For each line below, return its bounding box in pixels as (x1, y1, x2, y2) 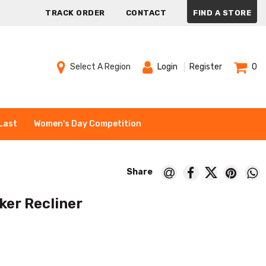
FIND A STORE (193, 8, 251, 17)
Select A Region (70, 61, 131, 72)
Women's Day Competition (34, 118, 141, 129)
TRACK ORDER (45, 8, 105, 17)
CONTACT (125, 8, 166, 17)
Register (189, 62, 222, 72)
